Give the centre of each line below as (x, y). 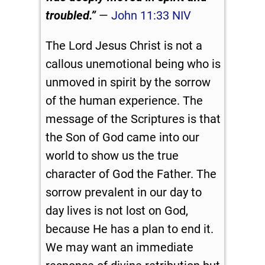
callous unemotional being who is (133, 64)
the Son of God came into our (122, 138)
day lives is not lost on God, (117, 211)
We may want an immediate (119, 248)
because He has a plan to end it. (129, 229)
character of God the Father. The (131, 174)
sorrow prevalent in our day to (123, 193)
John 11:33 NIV (151, 16)
